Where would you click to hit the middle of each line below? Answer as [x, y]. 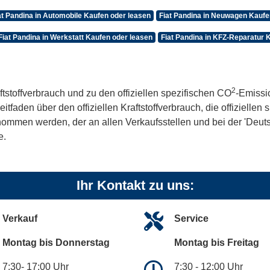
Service [191, 219]
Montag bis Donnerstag [56, 243]
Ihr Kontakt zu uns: [135, 186]
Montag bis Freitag [217, 243]
